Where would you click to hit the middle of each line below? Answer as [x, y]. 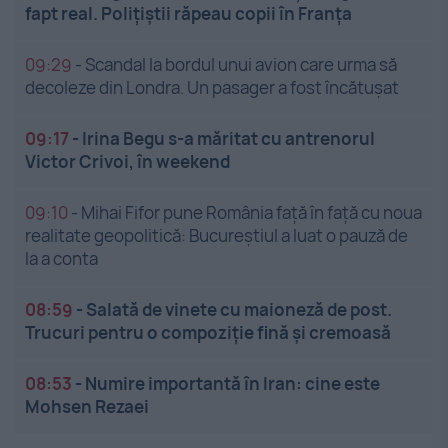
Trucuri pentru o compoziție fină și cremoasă [208, 333]
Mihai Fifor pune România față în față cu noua [251, 213]
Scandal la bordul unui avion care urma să [241, 65]
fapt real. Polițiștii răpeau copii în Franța [188, 14]
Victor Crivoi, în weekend [127, 162]
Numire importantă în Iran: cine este [232, 384]
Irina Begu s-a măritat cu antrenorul [228, 139]
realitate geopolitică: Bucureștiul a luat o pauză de [216, 236]
